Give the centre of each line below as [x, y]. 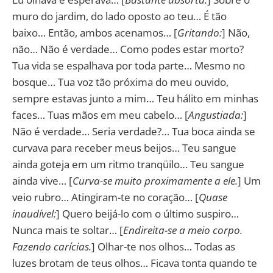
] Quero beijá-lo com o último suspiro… [147, 213]
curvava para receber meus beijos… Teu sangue [124, 147]
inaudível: [34, 213]
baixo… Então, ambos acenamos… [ [95, 32]
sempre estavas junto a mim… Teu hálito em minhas [135, 98]
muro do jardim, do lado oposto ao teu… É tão [119, 16]
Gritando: [200, 32]
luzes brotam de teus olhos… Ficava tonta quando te [135, 263]
